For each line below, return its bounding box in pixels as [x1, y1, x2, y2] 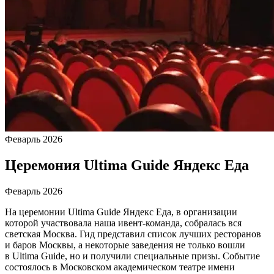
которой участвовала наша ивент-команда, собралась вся [5, 217, 242, 228]
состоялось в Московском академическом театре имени [5, 261, 235, 272]
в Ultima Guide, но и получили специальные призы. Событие [5, 250, 260, 261]
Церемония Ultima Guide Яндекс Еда [5, 157, 249, 173]
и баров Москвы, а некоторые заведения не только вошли [5, 239, 245, 250]
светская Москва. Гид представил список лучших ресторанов [5, 228, 261, 239]
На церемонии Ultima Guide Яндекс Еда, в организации [5, 206, 237, 217]
